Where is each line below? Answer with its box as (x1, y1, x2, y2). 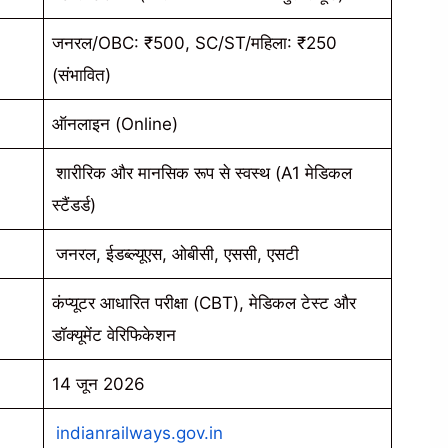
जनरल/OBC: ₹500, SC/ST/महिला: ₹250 (52, 32, 337, 53)
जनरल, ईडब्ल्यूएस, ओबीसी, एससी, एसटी (56, 243, 299, 264)
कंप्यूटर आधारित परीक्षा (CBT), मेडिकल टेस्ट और (52, 292, 356, 313)
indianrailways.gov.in (56, 422, 223, 443)
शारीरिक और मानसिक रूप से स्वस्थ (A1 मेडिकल (56, 162, 352, 183)
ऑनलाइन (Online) (52, 113, 178, 134)
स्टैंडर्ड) (52, 194, 96, 215)
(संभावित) (52, 64, 111, 85)
